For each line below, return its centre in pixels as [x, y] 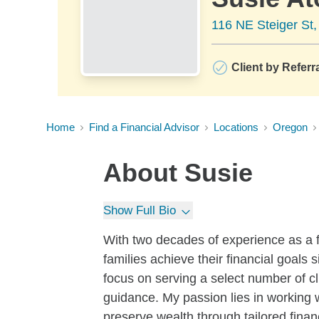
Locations [236, 127]
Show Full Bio [140, 210]
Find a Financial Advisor [144, 127]
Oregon [290, 127]
